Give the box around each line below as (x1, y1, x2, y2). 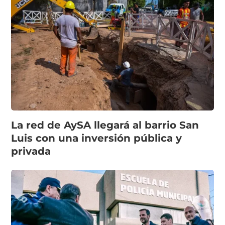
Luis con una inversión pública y (11, 132, 182, 144)
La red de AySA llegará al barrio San (11, 119, 199, 131)
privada (11, 145, 51, 157)
